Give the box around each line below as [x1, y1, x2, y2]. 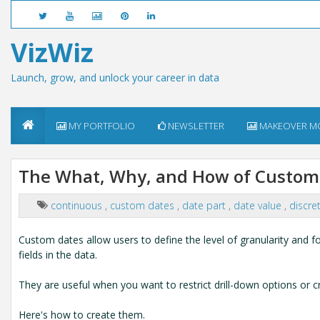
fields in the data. [19, 248, 97, 261]
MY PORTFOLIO [66, 119, 135, 132]
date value [234, 199, 284, 212]
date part [182, 199, 229, 212]
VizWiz [11, 35, 94, 70]
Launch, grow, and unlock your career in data [11, 71, 219, 84]
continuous [51, 199, 105, 212]
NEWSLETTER [166, 119, 224, 132]
